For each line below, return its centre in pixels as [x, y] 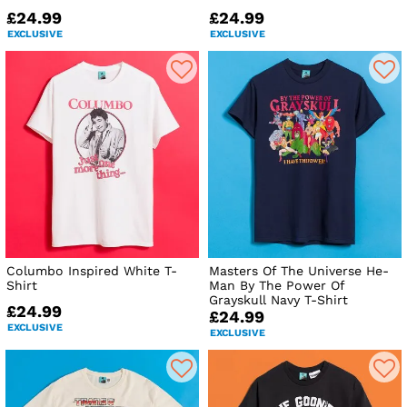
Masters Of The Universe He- [299, 270]
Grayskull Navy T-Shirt [279, 299]
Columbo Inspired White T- [92, 270]
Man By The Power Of [277, 285]
